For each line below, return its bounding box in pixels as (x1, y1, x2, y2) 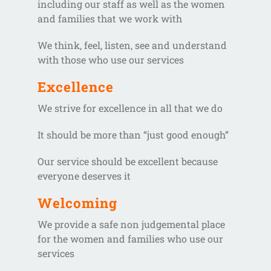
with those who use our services (38, 53, 184, 66)
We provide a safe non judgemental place (38, 217, 226, 230)
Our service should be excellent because (38, 154, 218, 168)
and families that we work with (38, 11, 183, 25)
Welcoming (38, 194, 118, 212)
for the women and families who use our (38, 232, 224, 245)
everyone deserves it (38, 169, 131, 182)
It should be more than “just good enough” (38, 128, 229, 141)
